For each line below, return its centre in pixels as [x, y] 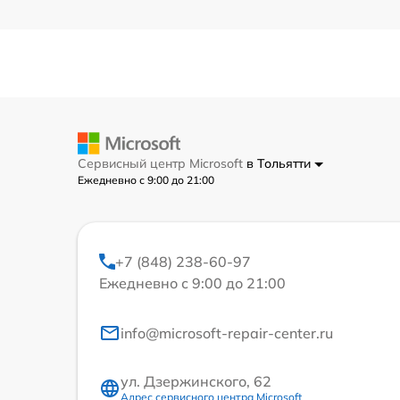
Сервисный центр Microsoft [162, 164]
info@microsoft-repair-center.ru [227, 333]
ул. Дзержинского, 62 [196, 382]
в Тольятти [280, 164]
